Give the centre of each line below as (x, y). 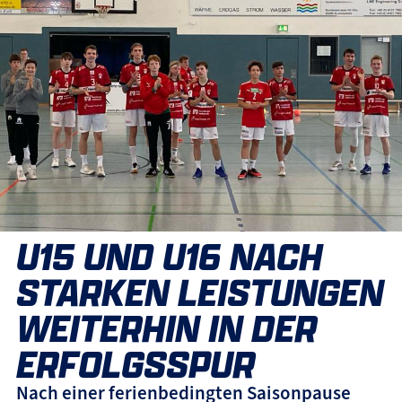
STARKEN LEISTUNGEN (199, 293)
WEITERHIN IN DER (166, 328)
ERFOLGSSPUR (135, 364)
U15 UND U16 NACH (169, 257)
